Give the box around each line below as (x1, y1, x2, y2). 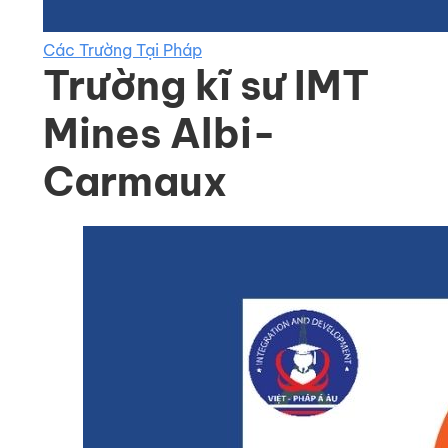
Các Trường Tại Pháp (43, 40, 202, 60)
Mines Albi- (43, 108, 276, 159)
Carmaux (43, 156, 227, 207)
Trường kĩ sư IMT (43, 60, 369, 111)
